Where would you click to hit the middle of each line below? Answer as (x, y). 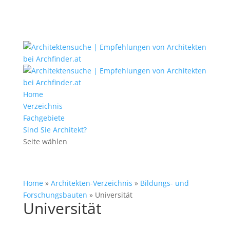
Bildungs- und (164, 183)
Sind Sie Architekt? (55, 130)
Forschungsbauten (55, 195)
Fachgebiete (44, 118)
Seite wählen (45, 141)
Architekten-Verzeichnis (91, 183)
